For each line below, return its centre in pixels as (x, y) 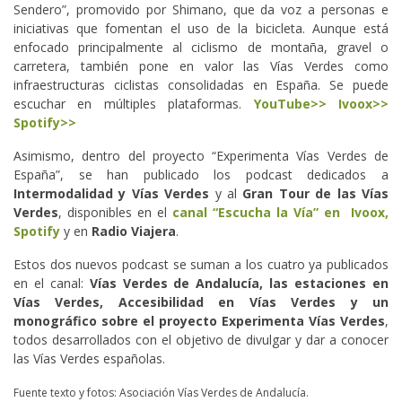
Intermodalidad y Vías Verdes (112, 194)
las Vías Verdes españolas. (89, 359)
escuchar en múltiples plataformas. (134, 104)
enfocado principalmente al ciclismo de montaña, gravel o (201, 48)
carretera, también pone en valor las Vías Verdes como (201, 66)
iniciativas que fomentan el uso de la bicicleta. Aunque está (201, 29)
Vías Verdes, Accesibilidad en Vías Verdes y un (201, 302)
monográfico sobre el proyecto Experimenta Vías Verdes (199, 321)
